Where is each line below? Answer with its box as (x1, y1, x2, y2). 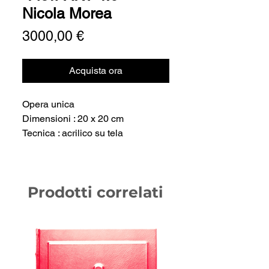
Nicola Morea (22, 5, 112, 22)
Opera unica (22, 98, 74, 110)
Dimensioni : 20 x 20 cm (22, 113, 124, 124)
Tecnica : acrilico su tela (22, 127, 123, 139)
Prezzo (83, 28, 127, 43)
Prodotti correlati (28, 183, 163, 201)
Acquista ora (69, 65, 122, 76)
